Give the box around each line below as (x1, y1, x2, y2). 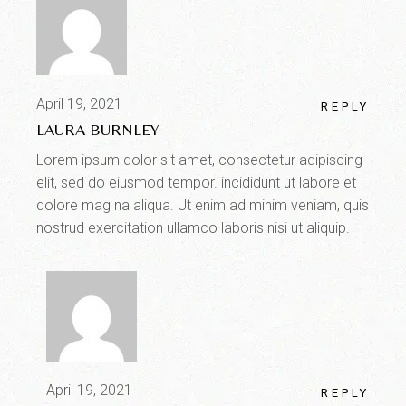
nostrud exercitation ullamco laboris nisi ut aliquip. (36, 219, 351, 237)
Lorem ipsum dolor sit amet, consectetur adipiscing (36, 151, 363, 169)
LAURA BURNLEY (36, 120, 160, 140)
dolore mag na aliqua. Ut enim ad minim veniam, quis (36, 197, 370, 215)
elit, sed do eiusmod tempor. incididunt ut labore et (36, 174, 357, 192)
